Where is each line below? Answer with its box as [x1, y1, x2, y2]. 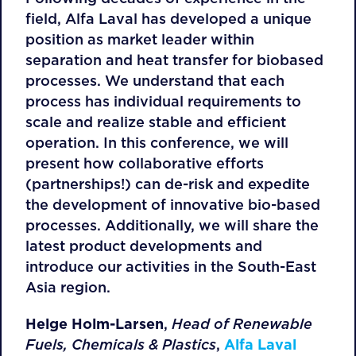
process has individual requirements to [25, 91, 301, 111]
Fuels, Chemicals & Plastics [25, 335, 216, 354]
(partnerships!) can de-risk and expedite [25, 174, 310, 194]
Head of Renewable [172, 314, 312, 334]
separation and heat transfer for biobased [25, 50, 323, 70]
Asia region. [25, 277, 110, 297]
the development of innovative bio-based [25, 195, 320, 215]
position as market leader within [25, 29, 254, 49]
